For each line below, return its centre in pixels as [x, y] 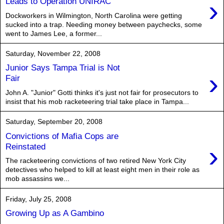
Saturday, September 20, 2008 [54, 121]
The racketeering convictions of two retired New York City [96, 161]
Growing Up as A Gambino [55, 213]
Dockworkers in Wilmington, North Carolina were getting [94, 15]
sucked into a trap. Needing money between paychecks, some [104, 24]
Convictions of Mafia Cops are [62, 136]
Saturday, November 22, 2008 [53, 53]
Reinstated [25, 146]
